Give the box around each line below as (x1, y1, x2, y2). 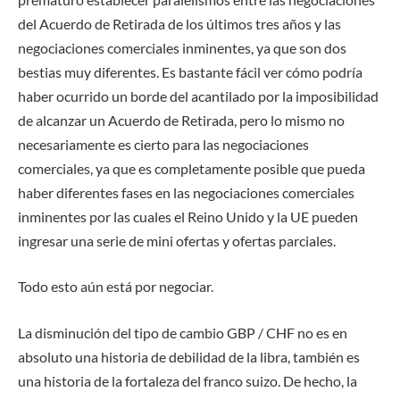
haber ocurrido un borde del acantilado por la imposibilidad (18, 87, 379, 104)
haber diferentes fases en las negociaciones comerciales (18, 183, 354, 201)
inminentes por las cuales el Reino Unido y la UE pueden (18, 207, 358, 225)
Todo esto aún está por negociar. (18, 278, 213, 296)
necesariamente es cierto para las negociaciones (18, 135, 309, 153)
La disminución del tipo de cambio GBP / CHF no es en (18, 323, 347, 341)
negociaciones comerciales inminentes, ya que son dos (18, 38, 346, 56)
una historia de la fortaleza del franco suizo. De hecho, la (18, 371, 357, 389)
